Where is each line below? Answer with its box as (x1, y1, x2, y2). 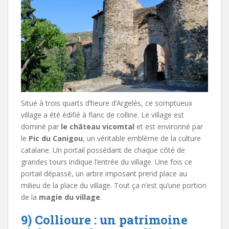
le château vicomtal (61, 121, 134, 131)
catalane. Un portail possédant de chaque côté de (21, 145, 185, 155)
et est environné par (134, 121, 203, 131)
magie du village (39, 192, 100, 202)
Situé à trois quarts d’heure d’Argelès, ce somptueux (21, 98, 192, 108)
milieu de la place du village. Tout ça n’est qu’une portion (21, 180, 207, 190)
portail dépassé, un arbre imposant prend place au (21, 168, 187, 178)
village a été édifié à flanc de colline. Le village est (21, 109, 184, 120)
